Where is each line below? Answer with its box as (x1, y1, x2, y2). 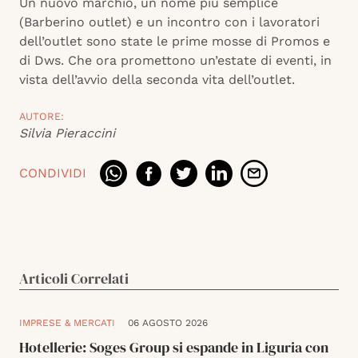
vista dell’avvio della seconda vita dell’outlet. (19, 72, 295, 88)
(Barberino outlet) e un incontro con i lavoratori (19, 14, 320, 30)
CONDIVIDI (19, 165, 86, 181)
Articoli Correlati (19, 268, 129, 289)
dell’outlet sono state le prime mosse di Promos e (19, 34, 330, 50)
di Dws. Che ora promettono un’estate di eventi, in (19, 53, 332, 69)
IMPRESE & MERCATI (19, 317, 115, 329)
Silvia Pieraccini (19, 125, 115, 141)
